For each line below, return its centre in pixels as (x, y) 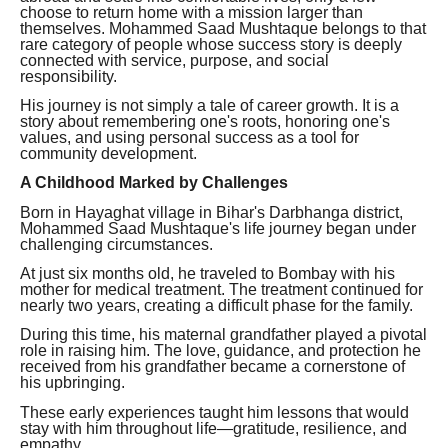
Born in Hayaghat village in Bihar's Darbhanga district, (211, 212)
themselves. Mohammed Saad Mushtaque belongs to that (223, 28)
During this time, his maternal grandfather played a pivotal (223, 335)
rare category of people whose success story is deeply (211, 44)
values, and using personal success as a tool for (189, 137)
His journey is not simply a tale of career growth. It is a (209, 105)
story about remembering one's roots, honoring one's (205, 121)
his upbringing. (72, 383)
